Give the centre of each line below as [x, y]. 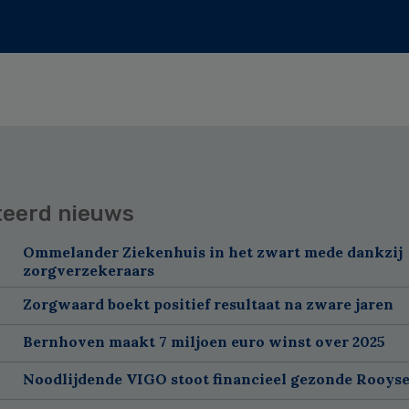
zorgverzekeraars [88, 270]
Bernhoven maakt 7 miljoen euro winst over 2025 [204, 341]
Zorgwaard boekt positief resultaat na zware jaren [208, 304]
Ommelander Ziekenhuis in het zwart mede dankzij [212, 252]
